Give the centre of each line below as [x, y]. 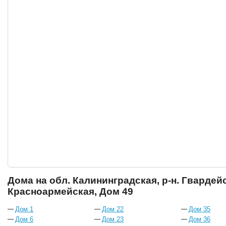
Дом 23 [113, 219]
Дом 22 [113, 209]
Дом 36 [200, 219]
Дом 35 [200, 209]
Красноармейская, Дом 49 [71, 191]
